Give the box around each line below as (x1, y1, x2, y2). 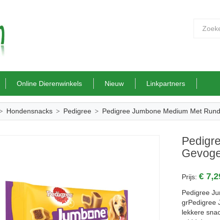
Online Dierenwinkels (17, 80, 82, 87)
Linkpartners (146, 80, 185, 87)
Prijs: (182, 173, 199, 181)
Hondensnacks (6, 107, 53, 115)
